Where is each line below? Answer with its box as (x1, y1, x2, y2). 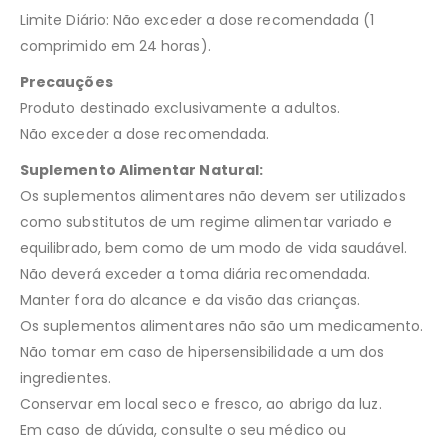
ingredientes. (20, 367, 111, 388)
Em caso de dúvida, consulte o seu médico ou (20, 419, 347, 440)
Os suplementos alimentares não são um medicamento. (20, 315, 424, 336)
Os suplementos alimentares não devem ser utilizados (20, 185, 406, 206)
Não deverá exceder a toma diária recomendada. (20, 263, 371, 284)
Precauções (20, 71, 113, 92)
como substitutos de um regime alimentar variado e (20, 211, 393, 232)
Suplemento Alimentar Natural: (20, 159, 264, 180)
